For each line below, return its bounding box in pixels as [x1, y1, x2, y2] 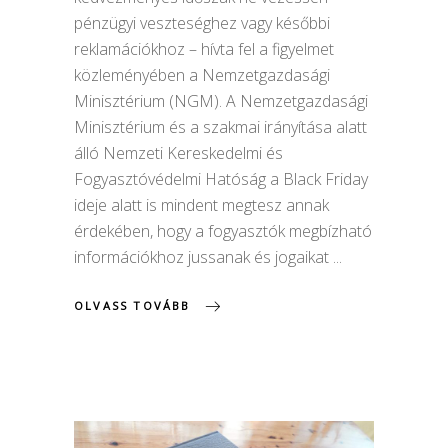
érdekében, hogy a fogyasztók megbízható [74, 220, 372, 243]
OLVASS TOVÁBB [74, 298, 191, 314]
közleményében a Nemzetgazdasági [74, 64, 330, 87]
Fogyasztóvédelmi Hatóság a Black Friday [74, 168, 368, 191]
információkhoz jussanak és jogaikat [74, 246, 333, 269]
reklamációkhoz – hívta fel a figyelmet [74, 38, 334, 61]
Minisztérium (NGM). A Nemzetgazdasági [74, 90, 368, 113]
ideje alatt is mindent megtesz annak [74, 194, 329, 217]
